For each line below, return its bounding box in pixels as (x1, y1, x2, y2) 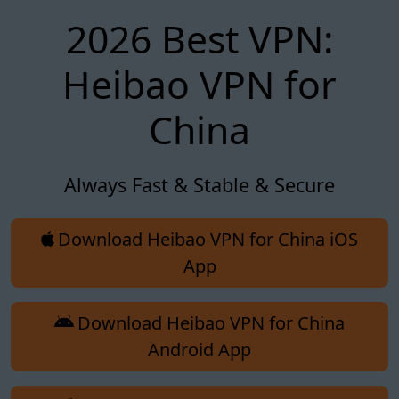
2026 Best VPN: (66, 12, 333, 65)
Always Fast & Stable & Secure (64, 171, 335, 198)
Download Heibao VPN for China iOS (58, 226, 358, 251)
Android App (148, 337, 251, 362)
